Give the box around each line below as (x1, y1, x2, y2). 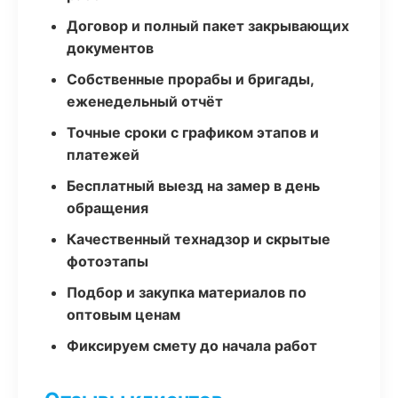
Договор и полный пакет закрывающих (67, 17, 349, 35)
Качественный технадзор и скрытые (67, 230, 330, 248)
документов (67, 39, 154, 57)
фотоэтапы (67, 252, 148, 270)
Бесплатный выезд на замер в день (67, 177, 320, 195)
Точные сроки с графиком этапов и (67, 123, 319, 141)
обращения (67, 199, 148, 217)
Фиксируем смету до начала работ (67, 337, 317, 354)
